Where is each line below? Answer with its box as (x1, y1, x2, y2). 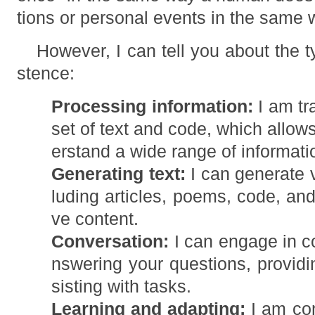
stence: (17, 64, 75, 84)
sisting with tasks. (51, 277, 192, 297)
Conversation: (51, 232, 169, 252)
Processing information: (51, 97, 253, 117)
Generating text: (51, 165, 186, 184)
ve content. (51, 210, 139, 229)
